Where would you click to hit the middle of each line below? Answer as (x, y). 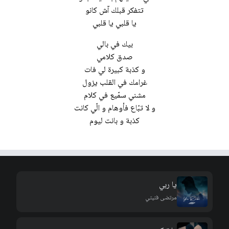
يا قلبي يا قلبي (114, 24)
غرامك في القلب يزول (114, 83)
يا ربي (168, 186)
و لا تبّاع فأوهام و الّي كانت (114, 109)
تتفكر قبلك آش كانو (114, 11)
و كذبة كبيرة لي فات (114, 71)
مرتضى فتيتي (161, 198)
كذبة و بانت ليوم (114, 122)
